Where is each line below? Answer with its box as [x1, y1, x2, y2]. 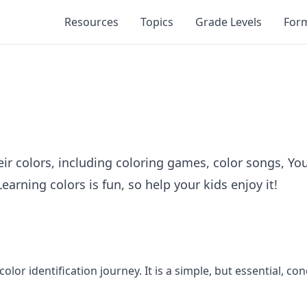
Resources [64, 14, 119, 29]
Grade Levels [195, 14, 262, 29]
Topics [140, 14, 173, 29]
